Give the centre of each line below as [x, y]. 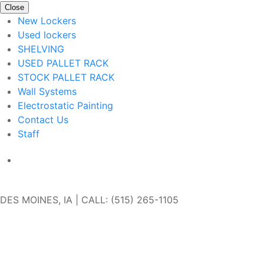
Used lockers [47, 35]
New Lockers [47, 21]
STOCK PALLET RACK [66, 77]
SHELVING [41, 49]
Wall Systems [47, 92]
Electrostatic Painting [65, 106]
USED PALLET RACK [63, 63]
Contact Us [43, 120]
